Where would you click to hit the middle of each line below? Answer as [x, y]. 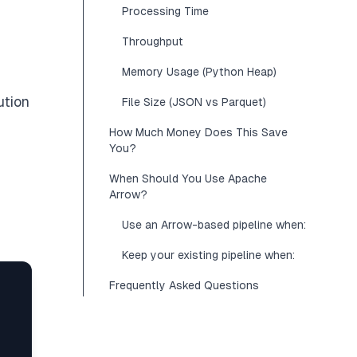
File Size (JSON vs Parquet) [194, 102]
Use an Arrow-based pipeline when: [214, 225]
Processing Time [165, 11]
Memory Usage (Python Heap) [199, 72]
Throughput [153, 41]
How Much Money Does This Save [198, 132]
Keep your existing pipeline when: [208, 255]
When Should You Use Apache [188, 178]
